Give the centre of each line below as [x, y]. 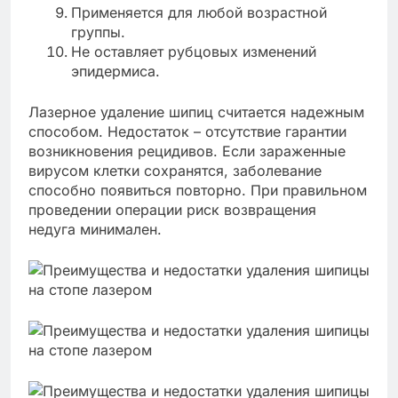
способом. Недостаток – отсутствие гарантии [187, 131]
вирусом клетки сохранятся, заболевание [175, 170]
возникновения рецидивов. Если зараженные [187, 151]
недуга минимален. [95, 229]
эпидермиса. [115, 71]
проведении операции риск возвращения [172, 209]
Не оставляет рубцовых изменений [194, 51]
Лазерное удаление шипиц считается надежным [196, 111]
